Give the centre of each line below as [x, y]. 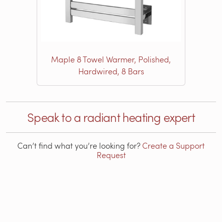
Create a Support [173, 145]
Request [111, 155]
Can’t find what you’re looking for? [80, 145]
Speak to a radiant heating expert [111, 117]
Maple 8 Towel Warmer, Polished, [111, 59]
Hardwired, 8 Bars [111, 71]
